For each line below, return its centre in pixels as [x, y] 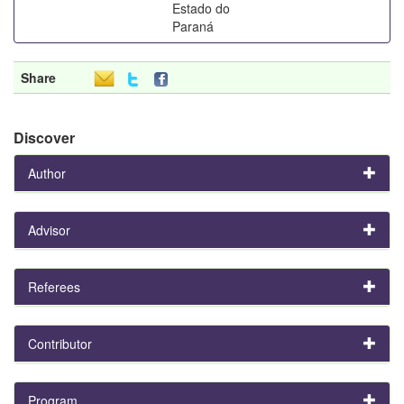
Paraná [193, 26]
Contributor [60, 343]
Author [47, 173]
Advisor [49, 230]
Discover [44, 137]
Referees [54, 286]
